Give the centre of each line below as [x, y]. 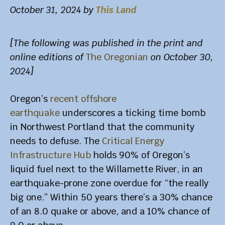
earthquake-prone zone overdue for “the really [109, 183]
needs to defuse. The [56, 141]
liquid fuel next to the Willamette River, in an [106, 169]
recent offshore [83, 98]
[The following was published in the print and [106, 43]
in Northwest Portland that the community [102, 127]
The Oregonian [117, 57]
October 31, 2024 [45, 10]
